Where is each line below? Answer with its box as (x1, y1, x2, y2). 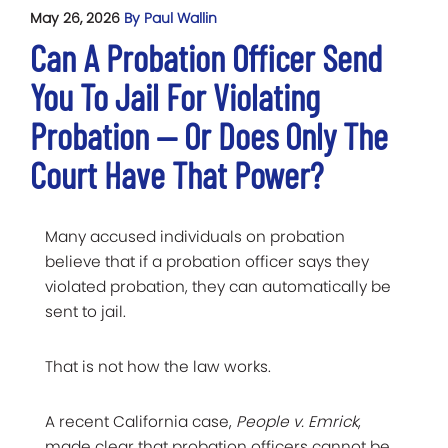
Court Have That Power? (30, 152, 323, 196)
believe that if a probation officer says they (45, 250, 369, 272)
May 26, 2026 (30, 7, 124, 28)
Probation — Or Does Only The (30, 113, 388, 157)
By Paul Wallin (124, 7, 217, 28)
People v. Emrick (236, 410, 358, 432)
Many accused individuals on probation (45, 225, 345, 247)
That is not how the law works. (45, 355, 271, 377)
